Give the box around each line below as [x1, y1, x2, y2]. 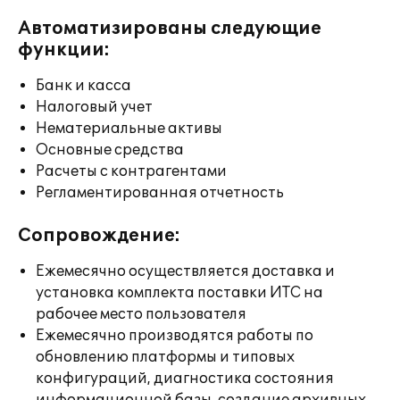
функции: [18, 39, 110, 61]
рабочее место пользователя [36, 305, 246, 323]
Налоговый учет [36, 98, 153, 116]
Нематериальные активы [36, 120, 222, 137]
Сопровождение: [18, 225, 180, 246]
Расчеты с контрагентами [36, 162, 227, 180]
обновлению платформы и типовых [36, 348, 295, 366]
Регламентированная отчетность [36, 184, 284, 202]
